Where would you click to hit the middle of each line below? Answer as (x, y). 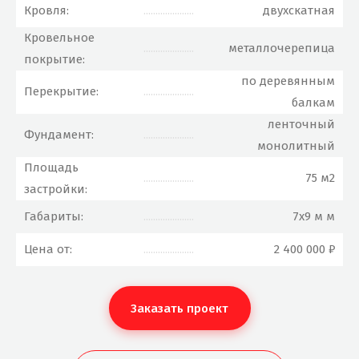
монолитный (296, 146)
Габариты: (54, 216)
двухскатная (299, 10)
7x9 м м (314, 216)
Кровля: (46, 10)
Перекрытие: (61, 91)
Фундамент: (59, 135)
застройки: (56, 189)
